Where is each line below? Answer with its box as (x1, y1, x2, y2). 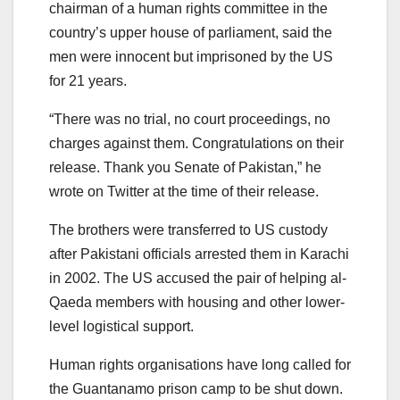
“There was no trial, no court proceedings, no (49, 111, 330, 127)
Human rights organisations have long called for (49, 356, 351, 372)
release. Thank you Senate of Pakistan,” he (49, 159, 321, 175)
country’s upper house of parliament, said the (49, 24, 332, 40)
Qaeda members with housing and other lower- (49, 294, 345, 310)
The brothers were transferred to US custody (49, 221, 328, 237)
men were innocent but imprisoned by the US (49, 48, 333, 64)
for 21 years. (49, 72, 127, 88)
